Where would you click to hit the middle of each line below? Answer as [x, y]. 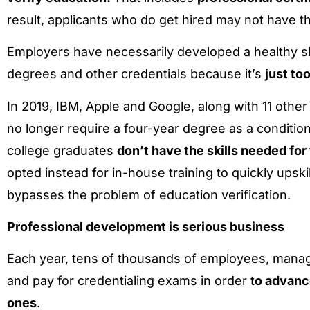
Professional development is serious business [147, 226]
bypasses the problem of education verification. [149, 194]
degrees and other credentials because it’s [136, 74]
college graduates [62, 150]
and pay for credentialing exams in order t [131, 281]
